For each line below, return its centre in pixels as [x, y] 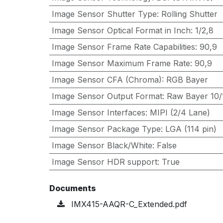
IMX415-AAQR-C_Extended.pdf [128, 204]
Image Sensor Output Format [107, 96]
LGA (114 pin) [191, 129]
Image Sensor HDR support [104, 162]
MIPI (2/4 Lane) [180, 112]
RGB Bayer [187, 80]
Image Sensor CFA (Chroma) [107, 80]
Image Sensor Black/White [102, 145]
